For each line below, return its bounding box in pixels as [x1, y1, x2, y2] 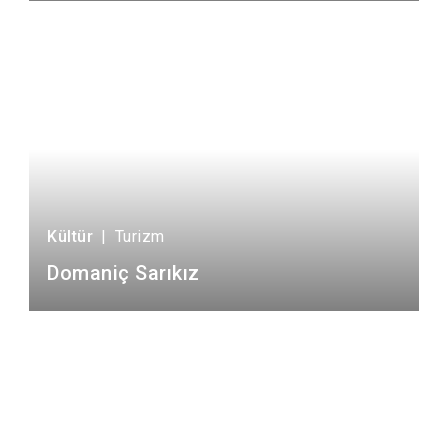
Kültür [47, 227, 93, 246]
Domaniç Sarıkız [47, 261, 200, 285]
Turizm [114, 227, 165, 246]
